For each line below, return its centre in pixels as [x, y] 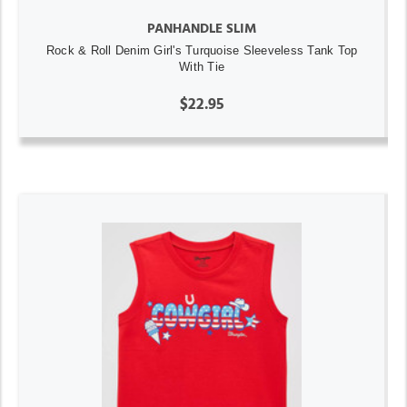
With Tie [202, 66]
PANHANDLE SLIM [202, 28]
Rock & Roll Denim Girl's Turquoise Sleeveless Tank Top [202, 50]
